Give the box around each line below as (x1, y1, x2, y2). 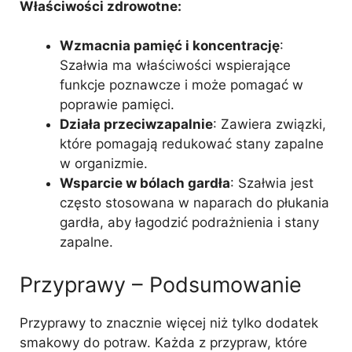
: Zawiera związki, (213, 116, 326, 132)
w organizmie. (60, 156, 148, 171)
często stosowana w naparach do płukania (60, 195, 329, 211)
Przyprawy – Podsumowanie (20, 271, 302, 298)
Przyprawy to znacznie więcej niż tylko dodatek (20, 314, 318, 331)
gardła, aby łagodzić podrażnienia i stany (60, 214, 319, 230)
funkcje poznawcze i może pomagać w (60, 77, 303, 93)
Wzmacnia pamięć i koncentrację (60, 38, 280, 53)
